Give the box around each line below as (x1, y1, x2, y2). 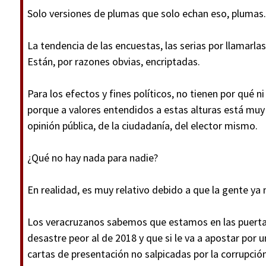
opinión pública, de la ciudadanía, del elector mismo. (27, 119, 258, 132)
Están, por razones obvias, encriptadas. (27, 55, 200, 68)
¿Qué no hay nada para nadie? (27, 151, 158, 164)
